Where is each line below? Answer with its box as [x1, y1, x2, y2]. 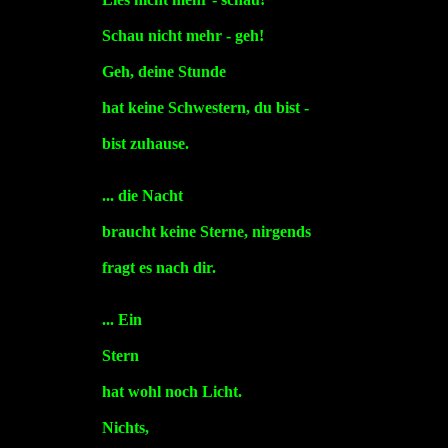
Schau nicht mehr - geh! [101, 27, 264, 45]
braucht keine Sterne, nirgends [101, 223, 311, 241]
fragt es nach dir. [101, 259, 216, 277]
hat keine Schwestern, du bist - [101, 99, 309, 117]
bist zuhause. [101, 135, 189, 153]
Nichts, [101, 419, 149, 437]
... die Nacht [101, 187, 183, 205]
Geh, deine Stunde [101, 63, 226, 81]
